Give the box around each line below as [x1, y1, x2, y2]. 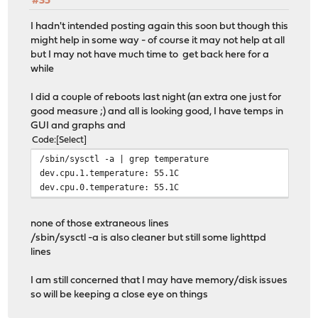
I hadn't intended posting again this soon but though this [31, 21, 289, 33]
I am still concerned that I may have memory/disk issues [31, 275, 288, 287]
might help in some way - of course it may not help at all [31, 35, 285, 47]
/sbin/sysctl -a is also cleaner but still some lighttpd [31, 233, 267, 244]
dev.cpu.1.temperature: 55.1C [40, 168, 180, 179]
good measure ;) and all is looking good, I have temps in [31, 106, 284, 118]
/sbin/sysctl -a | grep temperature [40, 153, 209, 165]
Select [59, 136, 84, 146]
